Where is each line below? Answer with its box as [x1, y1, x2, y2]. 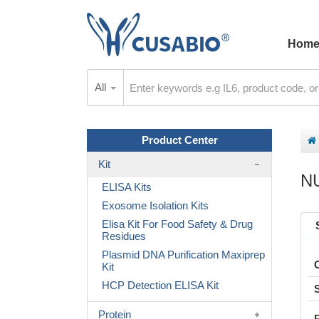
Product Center [141, 134, 218, 146]
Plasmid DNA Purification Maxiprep [102, 249, 265, 261]
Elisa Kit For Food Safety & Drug [102, 218, 253, 230]
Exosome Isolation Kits [102, 199, 209, 211]
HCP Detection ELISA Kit [102, 279, 219, 291]
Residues [102, 230, 146, 242]
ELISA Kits [102, 181, 152, 193]
